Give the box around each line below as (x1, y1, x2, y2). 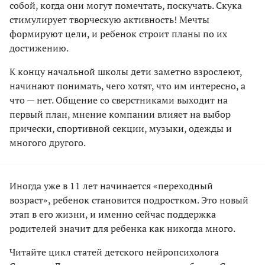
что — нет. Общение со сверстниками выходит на (9, 93, 228, 106)
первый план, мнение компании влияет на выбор (9, 107, 231, 121)
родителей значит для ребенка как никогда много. (9, 221, 235, 235)
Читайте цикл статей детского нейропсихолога (9, 245, 219, 258)
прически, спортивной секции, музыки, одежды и (9, 121, 232, 135)
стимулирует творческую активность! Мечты (9, 12, 209, 26)
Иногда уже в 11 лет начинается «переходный (9, 179, 213, 192)
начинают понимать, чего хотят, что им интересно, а (9, 79, 245, 92)
